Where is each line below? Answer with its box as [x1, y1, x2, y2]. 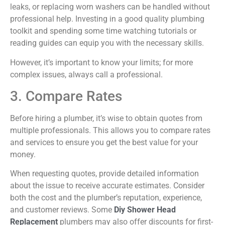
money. [10, 149, 36, 159]
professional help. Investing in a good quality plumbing [10, 14, 204, 24]
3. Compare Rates [10, 87, 122, 104]
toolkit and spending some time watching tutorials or [10, 26, 196, 36]
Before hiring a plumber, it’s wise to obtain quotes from [10, 113, 202, 123]
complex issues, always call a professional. [10, 69, 163, 79]
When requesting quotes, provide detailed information [10, 169, 199, 179]
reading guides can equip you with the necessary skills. [10, 38, 204, 48]
